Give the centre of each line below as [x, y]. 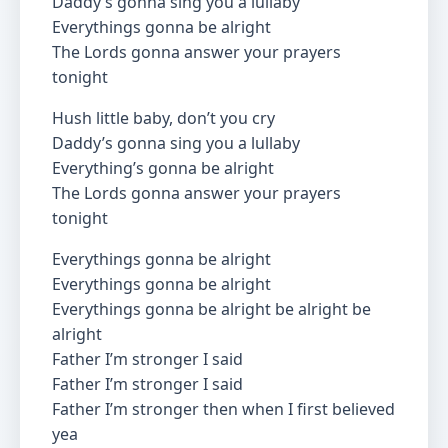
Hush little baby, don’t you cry [163, 118]
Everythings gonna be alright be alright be [211, 309]
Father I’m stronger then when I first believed [223, 409]
